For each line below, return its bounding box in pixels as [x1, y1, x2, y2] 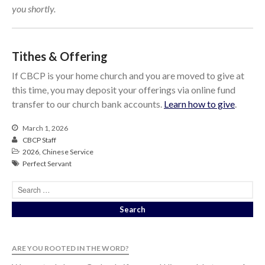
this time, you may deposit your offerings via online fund [12, 84, 235, 96]
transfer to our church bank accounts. [12, 98, 164, 110]
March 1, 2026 [21, 124, 68, 133]
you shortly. [12, 3, 56, 15]
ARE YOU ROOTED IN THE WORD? [12, 244, 129, 253]
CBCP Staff [22, 135, 56, 145]
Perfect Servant [22, 159, 72, 169]
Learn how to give [164, 98, 235, 110]
